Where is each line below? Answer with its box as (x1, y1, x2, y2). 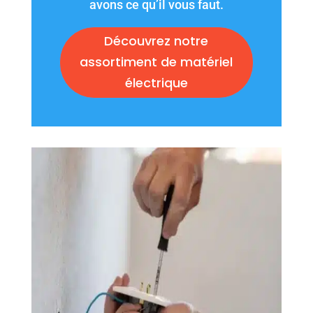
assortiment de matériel (80, 53, 233, 71)
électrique (124, 74, 188, 92)
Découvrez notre (104, 32, 209, 50)
